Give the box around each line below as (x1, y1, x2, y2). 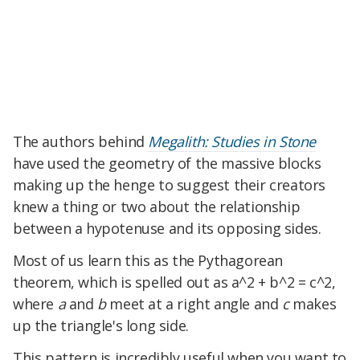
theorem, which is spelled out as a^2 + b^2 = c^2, (13, 272, 336, 292)
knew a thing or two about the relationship (13, 197, 301, 217)
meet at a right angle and (105, 294, 283, 314)
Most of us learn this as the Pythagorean (13, 251, 284, 271)
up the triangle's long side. (13, 316, 189, 336)
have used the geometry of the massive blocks (13, 153, 321, 174)
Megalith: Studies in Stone (148, 132, 317, 152)
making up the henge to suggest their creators (13, 175, 326, 195)
